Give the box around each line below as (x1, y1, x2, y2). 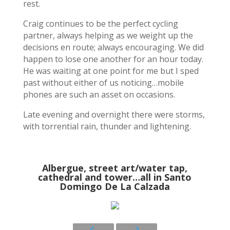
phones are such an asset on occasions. (23, 88, 175, 100)
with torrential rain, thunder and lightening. (23, 120, 191, 132)
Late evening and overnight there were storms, (23, 108, 205, 120)
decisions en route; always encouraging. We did (23, 41, 204, 53)
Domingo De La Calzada (60, 180, 170, 193)
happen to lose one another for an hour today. (23, 53, 203, 65)
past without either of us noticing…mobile (23, 76, 184, 88)
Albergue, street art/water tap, (42, 161, 188, 174)
